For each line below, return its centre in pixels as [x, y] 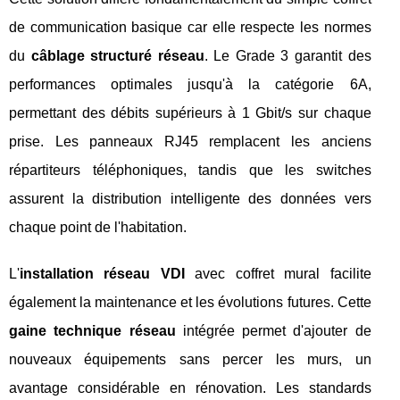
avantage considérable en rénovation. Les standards [190, 388]
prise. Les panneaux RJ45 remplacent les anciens [190, 142]
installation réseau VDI [102, 274]
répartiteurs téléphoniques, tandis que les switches [190, 170]
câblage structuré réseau [117, 56]
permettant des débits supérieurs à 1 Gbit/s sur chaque [190, 113]
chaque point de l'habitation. [98, 227]
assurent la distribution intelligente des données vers [190, 199]
